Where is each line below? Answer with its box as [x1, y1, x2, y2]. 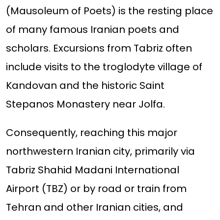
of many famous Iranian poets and [5, 23, 179, 37]
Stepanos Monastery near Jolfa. [5, 97, 165, 111]
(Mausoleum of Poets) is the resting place [5, 4, 213, 18]
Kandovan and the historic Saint [5, 79, 165, 93]
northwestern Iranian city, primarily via [5, 144, 195, 159]
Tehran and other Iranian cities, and [5, 200, 183, 215]
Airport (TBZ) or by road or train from [5, 182, 187, 196]
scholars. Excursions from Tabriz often [5, 41, 192, 55]
